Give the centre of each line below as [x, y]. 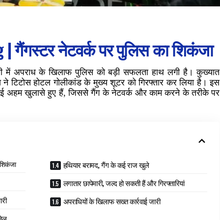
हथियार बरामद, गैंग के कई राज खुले [106, 164]
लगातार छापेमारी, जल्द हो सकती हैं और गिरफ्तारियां [124, 182]
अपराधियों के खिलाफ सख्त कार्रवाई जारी [112, 201]
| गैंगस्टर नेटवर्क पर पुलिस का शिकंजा [108, 49]
